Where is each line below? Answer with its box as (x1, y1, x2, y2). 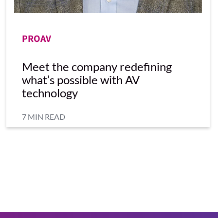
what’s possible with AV (22, 72, 140, 87)
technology (22, 85, 78, 100)
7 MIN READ (22, 111, 65, 121)
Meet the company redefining (22, 59, 172, 73)
